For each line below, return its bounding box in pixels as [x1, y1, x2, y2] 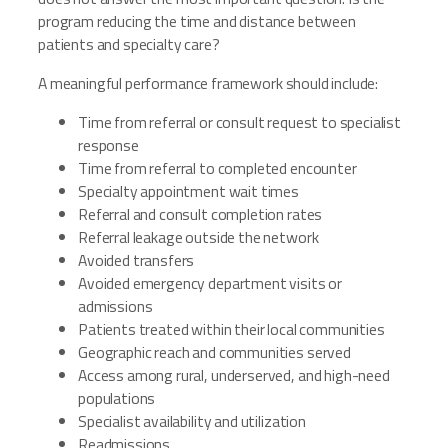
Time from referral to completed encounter [78, 155, 357, 180]
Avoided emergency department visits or [78, 270, 343, 295]
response [78, 132, 139, 157]
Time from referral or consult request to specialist [78, 109, 401, 134]
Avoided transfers [78, 247, 195, 272]
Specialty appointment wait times [78, 178, 299, 203]
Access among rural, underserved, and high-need [78, 362, 390, 387]
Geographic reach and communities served [78, 339, 351, 364]
